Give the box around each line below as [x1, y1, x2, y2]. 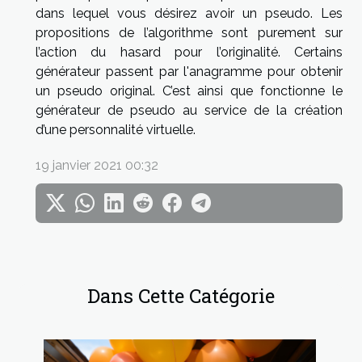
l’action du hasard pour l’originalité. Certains [36, 44, 343, 61]
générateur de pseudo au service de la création [36, 103, 343, 119]
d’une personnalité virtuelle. [36, 122, 196, 138]
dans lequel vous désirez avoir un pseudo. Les [36, 6, 343, 22]
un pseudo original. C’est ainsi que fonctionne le [36, 83, 343, 99]
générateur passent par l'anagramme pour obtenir [36, 64, 343, 80]
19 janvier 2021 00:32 [36, 158, 158, 174]
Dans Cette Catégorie [87, 283, 275, 309]
